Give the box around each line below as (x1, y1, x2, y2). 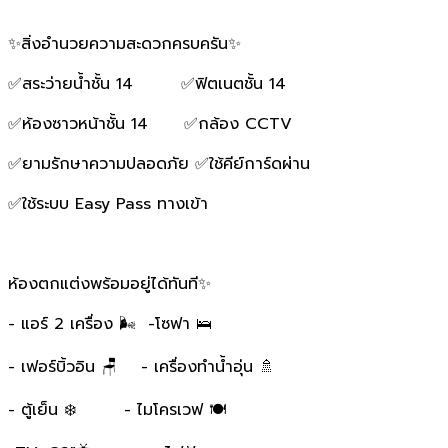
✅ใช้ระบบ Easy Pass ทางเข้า (8, 191, 214, 216)
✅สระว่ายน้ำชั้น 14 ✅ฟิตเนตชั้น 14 (8, 71, 292, 96)
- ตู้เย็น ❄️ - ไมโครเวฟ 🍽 (8, 397, 226, 422)
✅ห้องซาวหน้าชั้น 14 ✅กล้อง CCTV (8, 111, 292, 136)
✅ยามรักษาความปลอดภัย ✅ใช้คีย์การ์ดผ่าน (8, 151, 310, 176)
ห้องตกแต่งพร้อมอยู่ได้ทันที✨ (8, 271, 211, 296)
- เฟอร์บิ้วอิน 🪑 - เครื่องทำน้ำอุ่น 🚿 (8, 354, 275, 379)
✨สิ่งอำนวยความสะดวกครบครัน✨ (8, 31, 241, 56)
